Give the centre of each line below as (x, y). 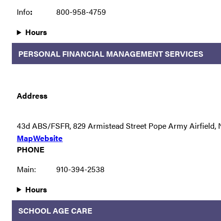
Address (32, 95)
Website (48, 138)
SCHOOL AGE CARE (55, 211)
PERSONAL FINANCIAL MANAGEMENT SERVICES (110, 53)
